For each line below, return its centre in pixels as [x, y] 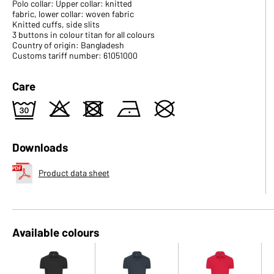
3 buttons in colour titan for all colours [83, 35]
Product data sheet [74, 173]
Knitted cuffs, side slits [56, 24]
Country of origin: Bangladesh [68, 45]
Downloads [40, 147]
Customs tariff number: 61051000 [75, 55]
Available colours [56, 232]
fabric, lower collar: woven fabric [73, 14]
